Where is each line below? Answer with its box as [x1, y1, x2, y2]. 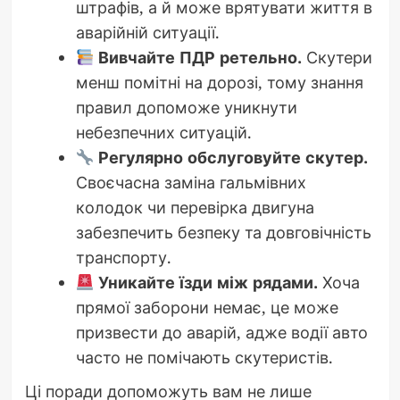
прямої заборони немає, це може [75, 296, 338, 319]
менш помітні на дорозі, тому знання [75, 71, 363, 94]
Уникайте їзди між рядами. [98, 271, 318, 294]
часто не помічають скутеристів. [75, 346, 333, 369]
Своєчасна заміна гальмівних [75, 171, 306, 194]
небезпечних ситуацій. [75, 121, 252, 144]
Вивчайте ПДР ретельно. [98, 46, 302, 69]
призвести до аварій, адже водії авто [75, 321, 368, 344]
